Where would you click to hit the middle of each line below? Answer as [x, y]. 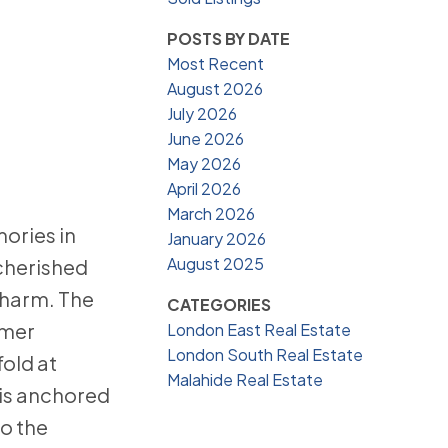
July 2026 [202, 114]
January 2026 [217, 239]
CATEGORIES [219, 305]
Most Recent [216, 64]
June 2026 [206, 139]
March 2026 [211, 214]
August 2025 [216, 264]
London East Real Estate [259, 330]
